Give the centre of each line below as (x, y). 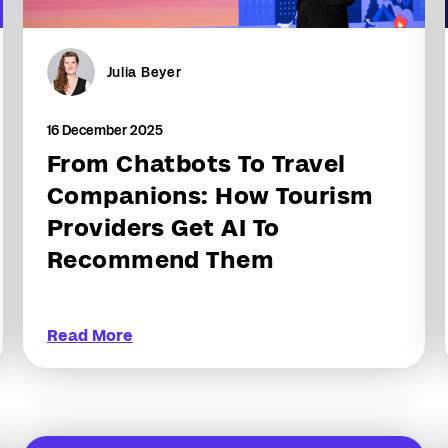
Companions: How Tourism (210, 195)
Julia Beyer (144, 72)
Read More (89, 335)
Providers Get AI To (163, 227)
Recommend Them (160, 259)
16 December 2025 (104, 130)
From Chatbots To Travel (196, 163)
